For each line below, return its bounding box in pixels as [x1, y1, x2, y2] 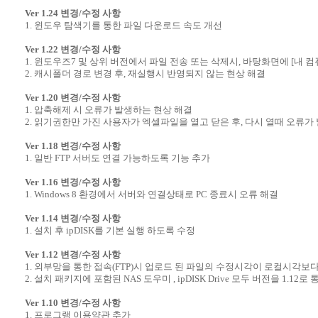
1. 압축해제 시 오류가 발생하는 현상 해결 [24, 104, 192, 115]
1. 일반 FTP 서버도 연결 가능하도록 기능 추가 [24, 152, 210, 163]
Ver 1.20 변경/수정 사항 [24, 92, 121, 103]
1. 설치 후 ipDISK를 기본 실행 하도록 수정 [24, 224, 195, 236]
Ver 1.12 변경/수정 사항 [24, 248, 121, 260]
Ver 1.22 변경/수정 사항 [24, 43, 121, 55]
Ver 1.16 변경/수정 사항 [24, 176, 121, 187]
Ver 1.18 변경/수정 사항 [24, 140, 121, 151]
